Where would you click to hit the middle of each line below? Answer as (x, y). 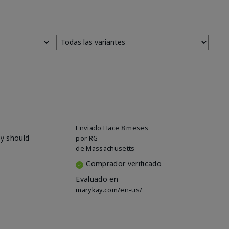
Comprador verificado (124, 164)
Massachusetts (110, 148)
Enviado (90, 128)
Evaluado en (97, 179)
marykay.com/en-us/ (109, 190)
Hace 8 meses (126, 128)
